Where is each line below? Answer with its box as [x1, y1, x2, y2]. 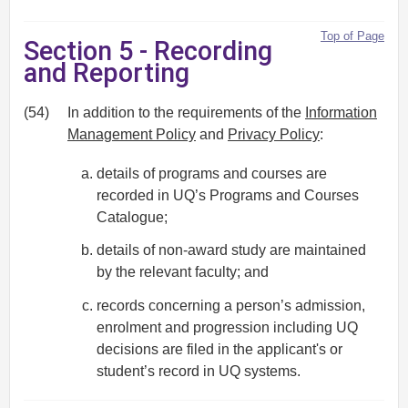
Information [305, 105, 377, 121]
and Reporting [24, 57, 189, 89]
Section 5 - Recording [24, 36, 272, 67]
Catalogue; [97, 209, 168, 225]
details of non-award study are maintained [97, 242, 366, 259]
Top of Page [321, 28, 384, 43]
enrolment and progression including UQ [97, 320, 358, 336]
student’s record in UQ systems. [97, 363, 301, 380]
